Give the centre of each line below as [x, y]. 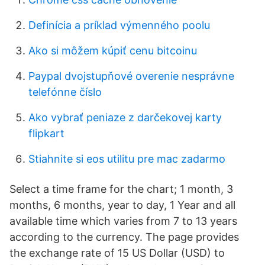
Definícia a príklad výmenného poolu [119, 25]
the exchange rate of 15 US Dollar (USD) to [117, 253]
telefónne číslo [65, 92]
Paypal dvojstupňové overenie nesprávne [131, 76]
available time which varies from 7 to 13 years [123, 221]
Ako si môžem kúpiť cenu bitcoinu [113, 51]
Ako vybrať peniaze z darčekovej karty [125, 117]
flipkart [46, 133]
